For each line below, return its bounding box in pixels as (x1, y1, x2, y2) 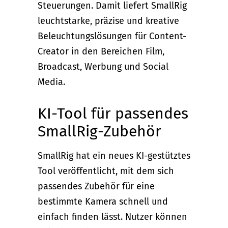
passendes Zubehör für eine (38, 180, 155, 192)
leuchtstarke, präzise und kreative (38, 15, 179, 26)
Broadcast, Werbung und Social (38, 61, 168, 72)
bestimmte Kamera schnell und (38, 195, 168, 207)
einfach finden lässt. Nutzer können (38, 211, 187, 222)
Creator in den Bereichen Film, (38, 45, 164, 57)
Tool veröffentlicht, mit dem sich (38, 165, 174, 177)
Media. (38, 76, 65, 88)
